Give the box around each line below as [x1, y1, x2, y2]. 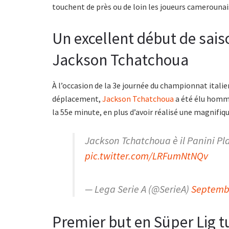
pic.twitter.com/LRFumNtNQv [85, 149, 208, 162]
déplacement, [52, 93, 102, 104]
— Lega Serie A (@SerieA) [85, 182, 191, 195]
